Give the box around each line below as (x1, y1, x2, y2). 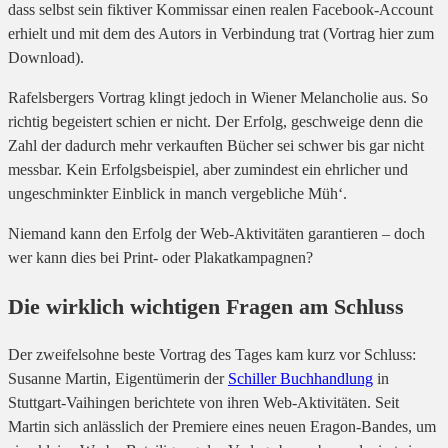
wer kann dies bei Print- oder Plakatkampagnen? (8, 249, 313, 267)
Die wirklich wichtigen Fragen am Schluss (8, 294, 404, 320)
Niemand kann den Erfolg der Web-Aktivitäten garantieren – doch (8, 225, 425, 243)
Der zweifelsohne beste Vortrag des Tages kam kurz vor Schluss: (8, 346, 416, 364)
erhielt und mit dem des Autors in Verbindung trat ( (8, 25, 328, 43)
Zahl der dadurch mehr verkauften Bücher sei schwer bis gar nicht (8, 137, 424, 155)
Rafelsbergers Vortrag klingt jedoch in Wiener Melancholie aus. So (8, 89, 428, 107)
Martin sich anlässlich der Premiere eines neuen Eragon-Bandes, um (8, 418, 436, 436)
